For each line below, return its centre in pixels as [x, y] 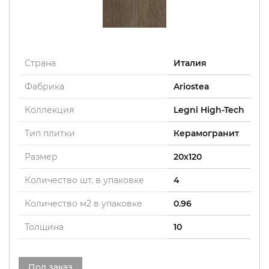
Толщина [44, 227]
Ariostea [192, 86]
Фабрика [44, 86]
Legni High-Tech [209, 110]
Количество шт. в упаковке [84, 180]
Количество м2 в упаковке [83, 204]
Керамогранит [206, 133]
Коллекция [49, 110]
